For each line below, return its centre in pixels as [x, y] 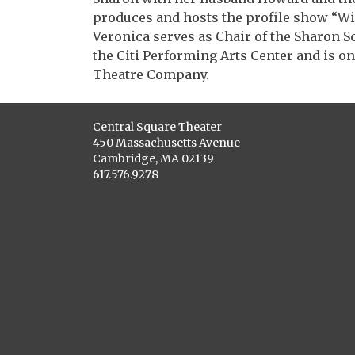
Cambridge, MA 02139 [153, 158]
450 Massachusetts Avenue [166, 143]
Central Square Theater [157, 127]
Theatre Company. [151, 74]
